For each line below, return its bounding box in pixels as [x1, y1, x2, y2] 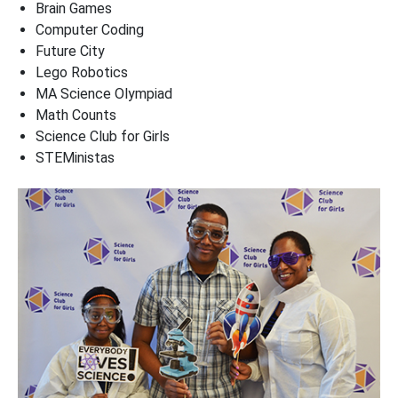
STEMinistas [36, 149, 115, 167]
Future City [36, 43, 105, 60]
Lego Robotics [36, 64, 128, 82]
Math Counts [36, 107, 116, 124]
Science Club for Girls [36, 128, 170, 146]
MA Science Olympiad [36, 85, 172, 103]
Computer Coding [36, 21, 144, 39]
